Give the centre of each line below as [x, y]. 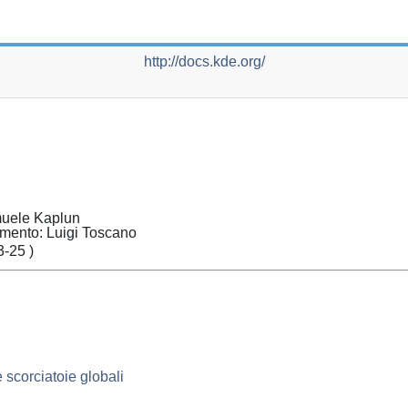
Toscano [109, 232]
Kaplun [57, 218]
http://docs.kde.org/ [204, 61]
